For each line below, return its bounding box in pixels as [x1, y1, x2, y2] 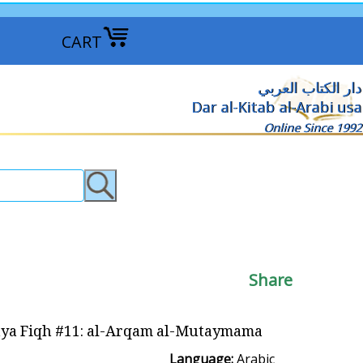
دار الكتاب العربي [258, 78, 361, 97]
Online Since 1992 [263, 120, 361, 135]
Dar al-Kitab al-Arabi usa [191, 97, 361, 117]
